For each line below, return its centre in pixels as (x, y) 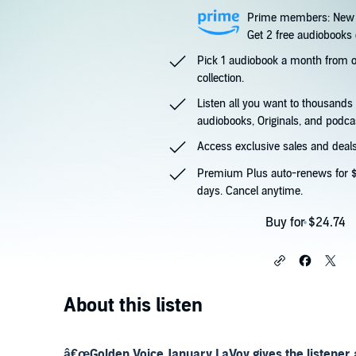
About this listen (133, 306)
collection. (221, 78)
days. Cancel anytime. (250, 191)
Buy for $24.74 (305, 222)
